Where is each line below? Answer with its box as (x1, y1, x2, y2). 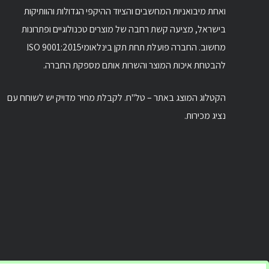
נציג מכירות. (184, 109, 226, 122)
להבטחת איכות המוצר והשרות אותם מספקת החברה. (43, 59, 226, 72)
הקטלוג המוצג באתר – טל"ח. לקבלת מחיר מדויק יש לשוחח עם (7, 91, 226, 104)
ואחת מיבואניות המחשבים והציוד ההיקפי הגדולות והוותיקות (24, 5, 226, 18)
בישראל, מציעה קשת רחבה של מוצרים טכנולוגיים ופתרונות (22, 23, 226, 36)
